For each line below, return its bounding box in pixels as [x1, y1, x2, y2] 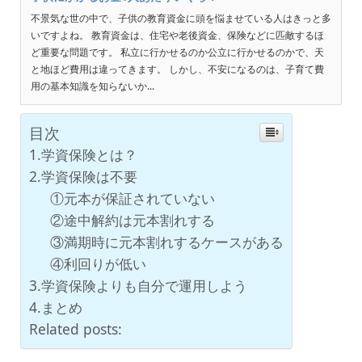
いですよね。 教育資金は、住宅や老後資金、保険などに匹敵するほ [30, 27, 324, 42]
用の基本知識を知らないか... [30, 78, 154, 93]
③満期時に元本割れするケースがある [49, 231, 284, 251]
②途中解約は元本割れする [49, 209, 215, 229]
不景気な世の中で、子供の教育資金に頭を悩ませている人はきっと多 [30, 11, 331, 25]
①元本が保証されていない [49, 187, 215, 208]
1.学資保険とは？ [28, 144, 137, 164]
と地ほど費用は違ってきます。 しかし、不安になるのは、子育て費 [30, 61, 324, 76]
